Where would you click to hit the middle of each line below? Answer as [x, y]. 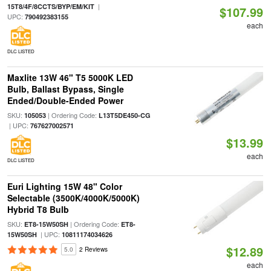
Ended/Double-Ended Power [65, 100]
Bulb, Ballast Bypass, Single [65, 89]
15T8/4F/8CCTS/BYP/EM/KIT [51, 6]
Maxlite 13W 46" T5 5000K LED [70, 77]
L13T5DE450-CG [124, 115]
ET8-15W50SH [46, 224]
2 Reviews [93, 249]
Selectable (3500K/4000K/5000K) [73, 198]
